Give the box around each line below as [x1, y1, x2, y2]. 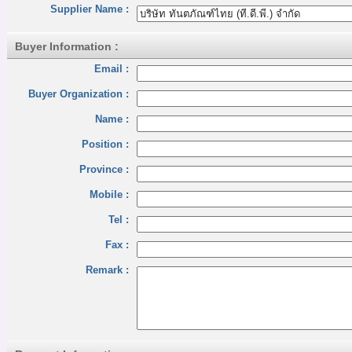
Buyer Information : [15, 40, 119, 53]
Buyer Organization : [28, 88, 129, 100]
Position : [82, 138, 129, 150]
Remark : [86, 264, 129, 276]
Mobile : [90, 189, 129, 200]
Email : [94, 63, 129, 75]
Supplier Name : [50, 3, 129, 15]
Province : [79, 163, 129, 175]
